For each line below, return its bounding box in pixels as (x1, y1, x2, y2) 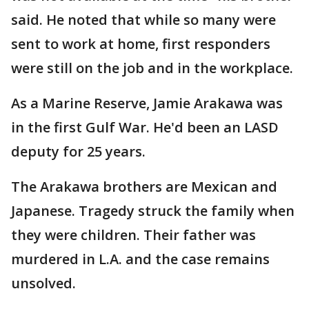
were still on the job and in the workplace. (11, 59, 293, 77)
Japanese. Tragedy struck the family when (11, 201, 295, 220)
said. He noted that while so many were (11, 10, 276, 29)
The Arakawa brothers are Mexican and (11, 177, 277, 196)
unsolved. (11, 274, 76, 292)
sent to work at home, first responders (11, 34, 270, 53)
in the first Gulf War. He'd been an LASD (11, 118, 279, 137)
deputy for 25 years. (11, 142, 146, 161)
